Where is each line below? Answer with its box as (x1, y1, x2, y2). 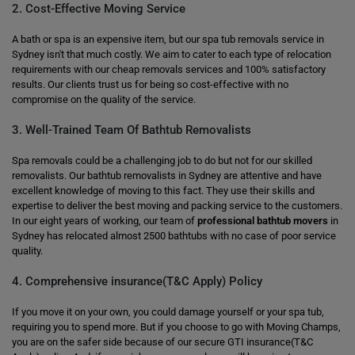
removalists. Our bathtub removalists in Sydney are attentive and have (12, 170, 322, 181)
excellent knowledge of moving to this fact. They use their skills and (12, 185, 315, 197)
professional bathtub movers (197, 215, 328, 227)
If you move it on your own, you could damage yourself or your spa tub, (12, 306, 324, 318)
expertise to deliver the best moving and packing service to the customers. (12, 200, 342, 212)
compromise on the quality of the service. (12, 94, 196, 105)
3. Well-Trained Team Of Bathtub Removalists (12, 123, 251, 137)
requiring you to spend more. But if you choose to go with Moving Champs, (12, 321, 341, 333)
